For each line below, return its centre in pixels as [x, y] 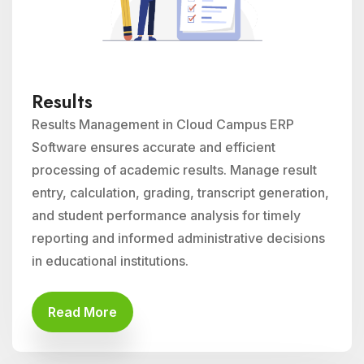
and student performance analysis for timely [166, 215]
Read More [82, 312]
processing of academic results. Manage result [174, 170]
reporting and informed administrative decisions [178, 238]
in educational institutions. [110, 261]
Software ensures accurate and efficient [154, 147]
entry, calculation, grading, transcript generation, [180, 193]
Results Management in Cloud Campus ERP [163, 124]
